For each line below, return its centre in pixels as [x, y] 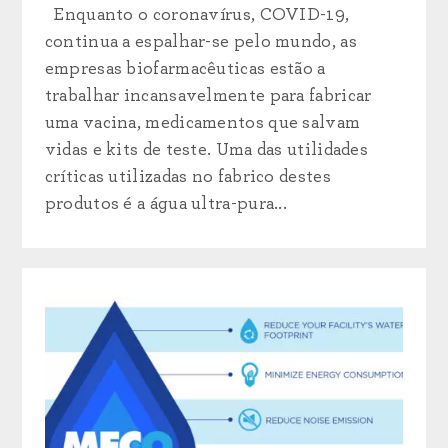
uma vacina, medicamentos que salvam [202, 122]
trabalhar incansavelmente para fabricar [208, 95]
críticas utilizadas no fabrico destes [187, 176]
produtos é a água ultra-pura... [166, 203]
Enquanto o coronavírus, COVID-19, [197, 14]
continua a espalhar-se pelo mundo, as [200, 41]
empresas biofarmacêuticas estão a [185, 68]
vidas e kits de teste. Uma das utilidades [206, 149]
